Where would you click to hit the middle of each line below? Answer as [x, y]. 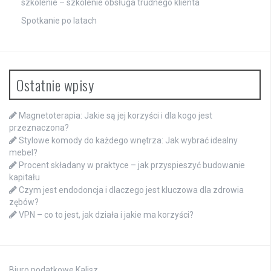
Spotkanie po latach [59, 20]
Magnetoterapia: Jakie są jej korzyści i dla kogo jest [116, 115]
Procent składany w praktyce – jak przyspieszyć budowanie [132, 165]
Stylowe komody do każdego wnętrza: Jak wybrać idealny [128, 140]
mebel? [23, 152]
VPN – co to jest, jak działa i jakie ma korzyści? [106, 214]
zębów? [24, 202]
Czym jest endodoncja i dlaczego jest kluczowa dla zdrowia [131, 190]
